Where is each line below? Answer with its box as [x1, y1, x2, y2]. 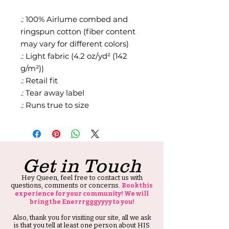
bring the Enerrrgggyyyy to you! [29, 198, 134, 205]
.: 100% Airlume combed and [20, 14, 128, 24]
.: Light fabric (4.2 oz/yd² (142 [20, 51, 127, 61]
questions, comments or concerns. [11, 181, 122, 189]
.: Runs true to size [20, 100, 89, 110]
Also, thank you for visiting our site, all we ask [12, 213, 151, 221]
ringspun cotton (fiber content [20, 26, 135, 36]
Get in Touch [22, 154, 142, 176]
